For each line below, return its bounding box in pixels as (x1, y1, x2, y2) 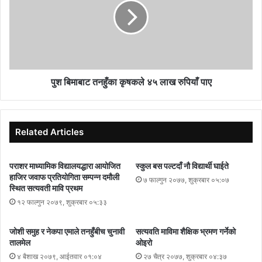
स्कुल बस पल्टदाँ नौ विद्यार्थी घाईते (136, 160, 229, 171)
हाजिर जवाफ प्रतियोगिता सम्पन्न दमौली (9, 171, 119, 182)
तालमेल (9, 237, 30, 247)
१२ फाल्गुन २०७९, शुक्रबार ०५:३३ (17, 197, 107, 206)
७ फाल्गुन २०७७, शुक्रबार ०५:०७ (143, 175, 229, 184)
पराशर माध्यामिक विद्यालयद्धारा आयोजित (9, 160, 120, 171)
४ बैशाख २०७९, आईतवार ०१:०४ (17, 251, 102, 261)
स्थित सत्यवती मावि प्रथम (9, 182, 82, 193)
